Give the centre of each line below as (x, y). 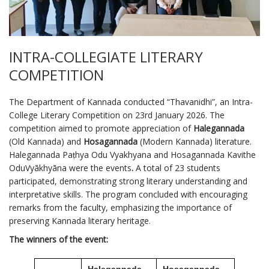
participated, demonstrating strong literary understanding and (128, 181)
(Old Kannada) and (46, 141)
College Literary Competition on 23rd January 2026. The (117, 115)
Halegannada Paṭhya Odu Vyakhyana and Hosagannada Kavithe (132, 154)
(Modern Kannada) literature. (196, 141)
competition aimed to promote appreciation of (101, 128)
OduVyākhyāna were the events (70, 168)
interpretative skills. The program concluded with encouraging (128, 194)
